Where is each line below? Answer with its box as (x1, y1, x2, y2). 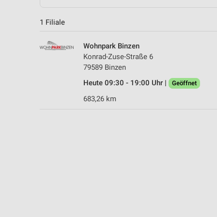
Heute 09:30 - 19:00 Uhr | (83, 78, 169, 87)
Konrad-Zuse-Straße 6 (83, 52, 153, 61)
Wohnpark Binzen (83, 41, 139, 50)
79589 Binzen (83, 62, 126, 72)
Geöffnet (172, 79, 197, 87)
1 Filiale (40, 17, 65, 27)
